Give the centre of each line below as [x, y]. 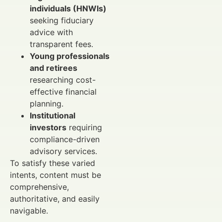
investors [48, 127]
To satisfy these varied [53, 163]
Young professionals [70, 56]
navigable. [29, 210]
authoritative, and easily [55, 198]
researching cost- [63, 80]
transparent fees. [61, 44]
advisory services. [63, 151]
